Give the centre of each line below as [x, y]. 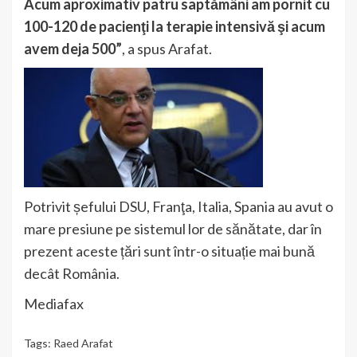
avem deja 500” [73, 49]
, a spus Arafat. [167, 49]
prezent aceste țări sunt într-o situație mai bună [169, 251]
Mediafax [54, 304]
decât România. [72, 274]
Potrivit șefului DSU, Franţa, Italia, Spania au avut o [178, 207]
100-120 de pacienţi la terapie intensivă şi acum [175, 27]
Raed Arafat [83, 343]
